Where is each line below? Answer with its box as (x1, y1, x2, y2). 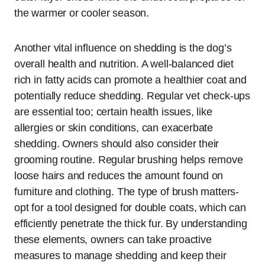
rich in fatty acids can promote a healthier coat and (14, 74, 247, 86)
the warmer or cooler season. (14, 7, 149, 20)
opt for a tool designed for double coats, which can (14, 202, 246, 214)
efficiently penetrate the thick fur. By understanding (14, 218, 247, 230)
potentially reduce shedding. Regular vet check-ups (14, 90, 251, 102)
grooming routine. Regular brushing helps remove (14, 154, 243, 166)
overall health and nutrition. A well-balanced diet (14, 58, 234, 70)
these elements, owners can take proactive (14, 234, 212, 246)
